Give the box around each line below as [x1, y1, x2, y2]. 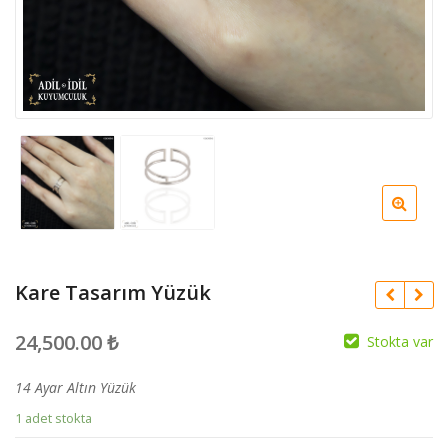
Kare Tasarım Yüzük [15, 279, 211, 306]
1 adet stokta [15, 409, 92, 428]
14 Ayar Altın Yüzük [15, 378, 136, 397]
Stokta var [367, 332, 433, 351]
